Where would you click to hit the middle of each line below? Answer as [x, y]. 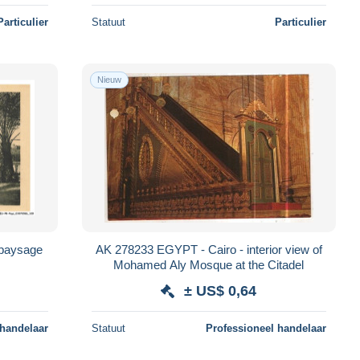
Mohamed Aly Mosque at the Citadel [209, 264]
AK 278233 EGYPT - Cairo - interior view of [209, 249]
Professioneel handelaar [266, 328]
